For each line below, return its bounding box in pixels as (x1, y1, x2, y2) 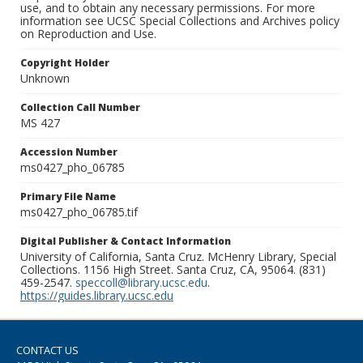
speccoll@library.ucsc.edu (75, 275, 207, 291)
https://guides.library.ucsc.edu (20, 288, 173, 304)
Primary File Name (20, 190, 116, 204)
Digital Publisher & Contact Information (20, 234, 231, 249)
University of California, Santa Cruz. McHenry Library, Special (20, 249, 336, 265)
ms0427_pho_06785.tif (20, 204, 138, 220)
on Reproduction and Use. (20, 26, 156, 42)
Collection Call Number (20, 100, 140, 115)
